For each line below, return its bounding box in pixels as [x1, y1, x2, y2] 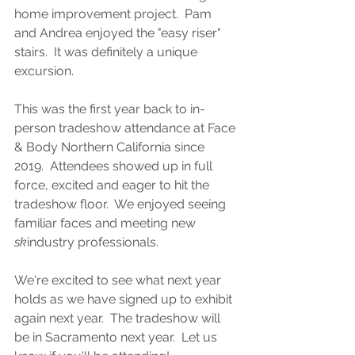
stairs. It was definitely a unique [14, 44, 200, 59]
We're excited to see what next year [14, 272, 224, 288]
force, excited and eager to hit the [14, 177, 212, 193]
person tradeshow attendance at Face [14, 120, 239, 136]
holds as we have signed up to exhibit [14, 291, 235, 307]
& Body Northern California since [14, 139, 208, 155]
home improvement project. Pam [14, 6, 215, 21]
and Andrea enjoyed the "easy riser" [14, 25, 224, 40]
